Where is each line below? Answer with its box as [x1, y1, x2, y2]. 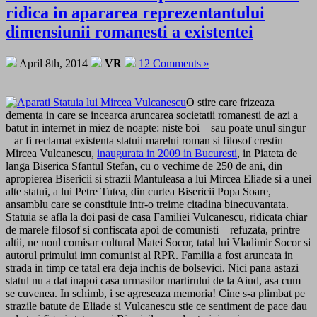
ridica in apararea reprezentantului [6, 4, 265, 23]
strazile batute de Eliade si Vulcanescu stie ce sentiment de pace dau [6, 300, 307, 313]
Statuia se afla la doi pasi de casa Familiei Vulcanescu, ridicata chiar [6, 211, 307, 224]
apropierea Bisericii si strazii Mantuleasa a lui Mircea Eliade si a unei [6, 173, 311, 185]
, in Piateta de [237, 147, 297, 160]
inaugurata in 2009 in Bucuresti [97, 147, 237, 160]
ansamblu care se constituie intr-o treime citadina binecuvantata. [6, 198, 289, 211]
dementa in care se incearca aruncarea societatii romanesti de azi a [6, 109, 298, 122]
